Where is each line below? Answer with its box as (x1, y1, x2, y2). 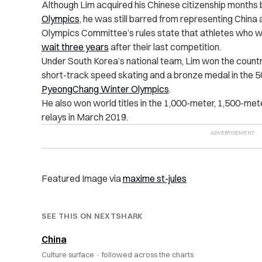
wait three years (41, 41, 109, 53)
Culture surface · (41, 250, 102, 260)
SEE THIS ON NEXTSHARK (41, 211, 143, 221)
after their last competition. (108, 41, 221, 53)
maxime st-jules (122, 173, 187, 185)
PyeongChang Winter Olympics (41, 83, 169, 95)
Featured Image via (41, 173, 123, 185)
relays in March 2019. (41, 111, 128, 123)
